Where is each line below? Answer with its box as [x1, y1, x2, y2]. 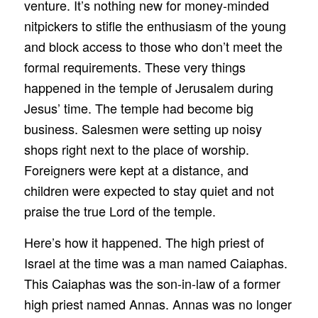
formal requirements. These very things [23, 57, 246, 77]
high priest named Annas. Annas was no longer [23, 295, 292, 314]
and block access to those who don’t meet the [23, 37, 283, 56]
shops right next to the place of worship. [23, 140, 249, 159]
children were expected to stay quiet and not [23, 181, 274, 200]
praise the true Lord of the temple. [23, 202, 216, 221]
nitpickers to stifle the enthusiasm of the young [23, 16, 286, 35]
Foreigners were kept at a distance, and [23, 160, 248, 180]
